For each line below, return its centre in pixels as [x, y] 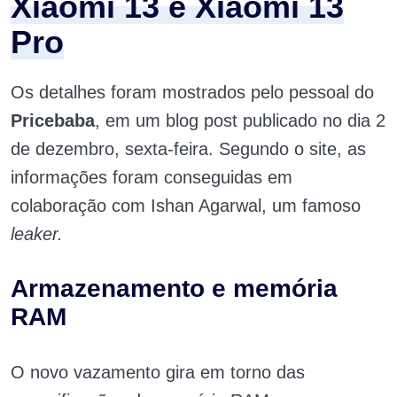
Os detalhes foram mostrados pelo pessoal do [192, 92]
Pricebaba [53, 121]
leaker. [37, 234]
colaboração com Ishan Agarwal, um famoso [186, 206]
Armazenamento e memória [174, 288]
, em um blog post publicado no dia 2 [240, 121]
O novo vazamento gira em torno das [158, 372]
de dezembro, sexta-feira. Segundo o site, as [188, 149]
